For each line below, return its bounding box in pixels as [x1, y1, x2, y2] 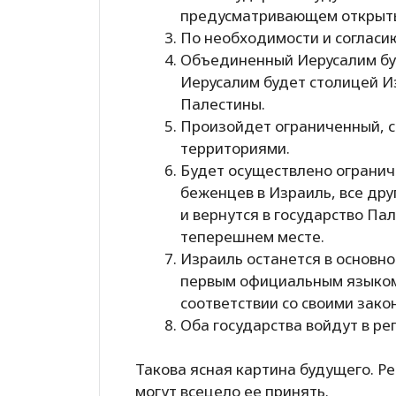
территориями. [180, 137, 290, 158]
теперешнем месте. [180, 225, 324, 247]
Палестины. [180, 93, 265, 114]
